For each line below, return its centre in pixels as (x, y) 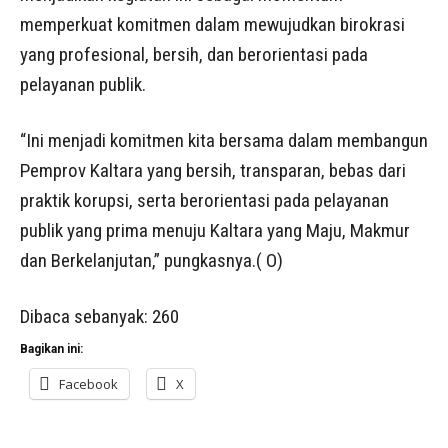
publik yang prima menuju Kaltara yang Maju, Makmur (215, 230)
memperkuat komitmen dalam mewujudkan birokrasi (212, 24)
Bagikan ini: (51, 348)
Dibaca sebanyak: (84, 316)
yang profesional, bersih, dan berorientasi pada (194, 54)
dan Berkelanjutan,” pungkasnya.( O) (151, 260)
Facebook (88, 383)
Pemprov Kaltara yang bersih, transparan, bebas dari (213, 170)
